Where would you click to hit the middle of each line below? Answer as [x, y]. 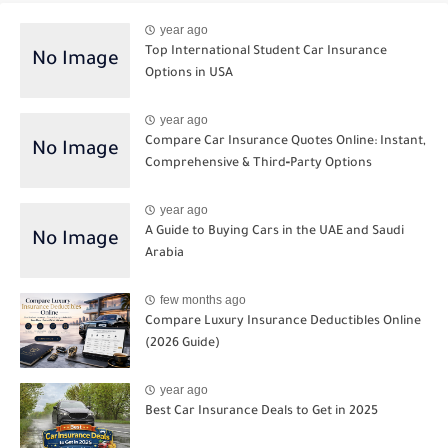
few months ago [203, 300]
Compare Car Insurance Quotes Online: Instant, [285, 141]
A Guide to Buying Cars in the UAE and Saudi [274, 231]
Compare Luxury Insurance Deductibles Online [283, 321]
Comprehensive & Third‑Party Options [258, 163]
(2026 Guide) [182, 343]
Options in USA [189, 73]
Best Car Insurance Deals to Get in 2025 [261, 411]
